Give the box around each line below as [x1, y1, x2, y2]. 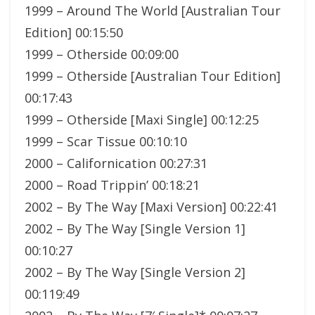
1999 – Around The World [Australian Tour [25, 1, 281, 19]
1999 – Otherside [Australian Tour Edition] [25, 67, 281, 84]
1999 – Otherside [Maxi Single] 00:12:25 [25, 110, 259, 128]
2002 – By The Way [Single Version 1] [25, 219, 245, 237]
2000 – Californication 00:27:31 [25, 154, 207, 172]
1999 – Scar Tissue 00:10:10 [25, 132, 187, 150]
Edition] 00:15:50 [25, 23, 123, 41]
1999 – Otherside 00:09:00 [25, 45, 179, 63]
